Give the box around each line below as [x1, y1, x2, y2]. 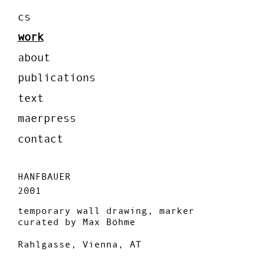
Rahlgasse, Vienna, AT [17, 238, 141, 250]
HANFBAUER [17, 170, 71, 182]
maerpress [17, 111, 76, 126]
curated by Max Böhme [17, 216, 136, 227]
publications [17, 71, 95, 85]
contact [17, 131, 63, 146]
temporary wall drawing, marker [17, 204, 194, 216]
